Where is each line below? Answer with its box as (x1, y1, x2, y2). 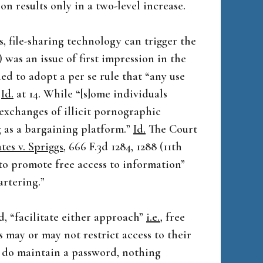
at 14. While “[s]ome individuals (14, 87, 167, 101)
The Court (146, 122, 197, 136)
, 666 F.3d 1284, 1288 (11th (63, 140, 182, 154)
